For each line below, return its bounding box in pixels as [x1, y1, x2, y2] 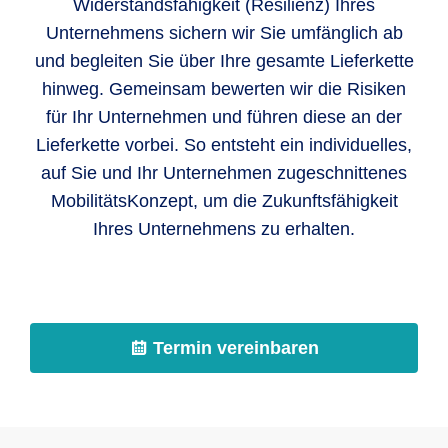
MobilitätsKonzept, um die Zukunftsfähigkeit [50, 191, 398, 211]
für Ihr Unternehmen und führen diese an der [46, 107, 402, 127]
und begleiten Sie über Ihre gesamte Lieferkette [34, 51, 414, 71]
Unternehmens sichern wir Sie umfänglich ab [45, 23, 403, 43]
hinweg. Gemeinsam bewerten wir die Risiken [42, 79, 406, 99]
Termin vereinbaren [147, 338, 319, 358]
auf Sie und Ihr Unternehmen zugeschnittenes [41, 163, 407, 183]
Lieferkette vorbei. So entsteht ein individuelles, [36, 135, 412, 155]
